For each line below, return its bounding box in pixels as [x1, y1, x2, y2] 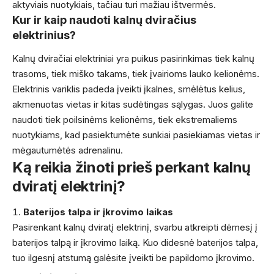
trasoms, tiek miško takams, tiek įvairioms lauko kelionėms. [12, 68, 259, 80]
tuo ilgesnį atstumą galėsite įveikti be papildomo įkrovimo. [12, 251, 254, 264]
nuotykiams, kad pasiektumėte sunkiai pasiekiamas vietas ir [12, 129, 260, 141]
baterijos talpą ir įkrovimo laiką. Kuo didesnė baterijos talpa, [12, 236, 258, 248]
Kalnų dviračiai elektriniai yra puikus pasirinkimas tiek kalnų [12, 53, 254, 65]
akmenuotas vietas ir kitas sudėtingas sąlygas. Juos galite [12, 98, 253, 111]
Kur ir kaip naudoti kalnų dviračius [12, 13, 196, 26]
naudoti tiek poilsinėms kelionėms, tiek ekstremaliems [12, 114, 237, 126]
